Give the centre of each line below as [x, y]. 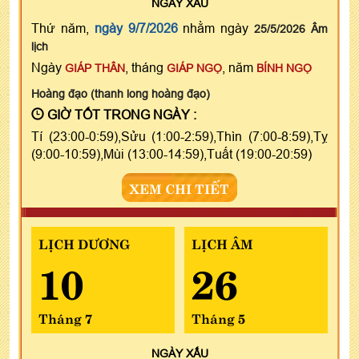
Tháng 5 [218, 317]
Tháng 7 [65, 317]
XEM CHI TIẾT [179, 187]
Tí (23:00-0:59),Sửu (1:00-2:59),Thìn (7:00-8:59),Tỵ [179, 136]
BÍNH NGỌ [284, 68]
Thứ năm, [63, 28]
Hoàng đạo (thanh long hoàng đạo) [121, 93]
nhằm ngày [216, 28]
